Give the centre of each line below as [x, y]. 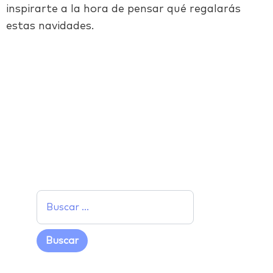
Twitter [87, 54]
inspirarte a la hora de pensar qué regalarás [123, 9]
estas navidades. [50, 26]
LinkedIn [116, 54]
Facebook [74, 54]
